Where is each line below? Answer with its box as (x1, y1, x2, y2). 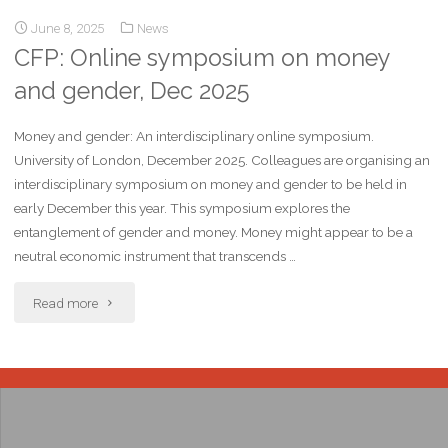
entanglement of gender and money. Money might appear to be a (14, 224, 414, 241)
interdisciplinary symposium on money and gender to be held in (14, 176, 408, 193)
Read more (33, 294, 99, 311)
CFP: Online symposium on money (14, 44, 392, 73)
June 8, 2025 (30, 20, 104, 36)
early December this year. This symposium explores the (14, 200, 351, 217)
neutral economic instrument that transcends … (14, 248, 297, 265)
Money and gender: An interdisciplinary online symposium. (14, 128, 375, 145)
